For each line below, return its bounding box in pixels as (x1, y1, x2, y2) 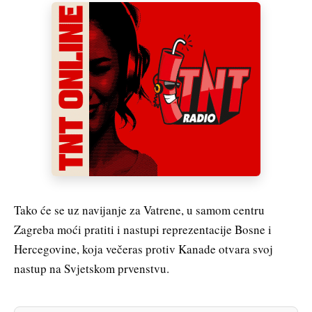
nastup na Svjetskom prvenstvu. (14, 260, 169, 276)
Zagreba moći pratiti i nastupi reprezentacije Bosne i (14, 221, 272, 237)
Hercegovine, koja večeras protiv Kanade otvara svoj (14, 240, 273, 257)
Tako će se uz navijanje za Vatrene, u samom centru (14, 201, 265, 218)
